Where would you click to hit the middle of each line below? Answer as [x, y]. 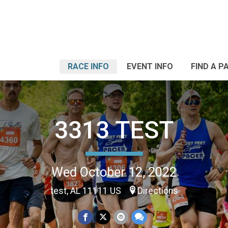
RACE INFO [88, 66]
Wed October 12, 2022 [114, 172]
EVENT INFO [150, 66]
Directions [158, 191]
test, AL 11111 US [87, 191]
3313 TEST [114, 130]
